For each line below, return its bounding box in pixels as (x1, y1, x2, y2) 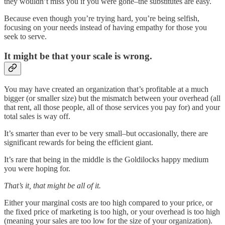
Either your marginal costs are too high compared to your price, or (4, 198, 212, 207)
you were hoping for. (4, 164, 70, 173)
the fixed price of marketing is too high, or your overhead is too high (4, 207, 220, 216)
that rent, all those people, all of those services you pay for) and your (4, 102, 220, 111)
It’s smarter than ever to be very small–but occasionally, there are (4, 129, 208, 138)
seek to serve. (4, 32, 47, 41)
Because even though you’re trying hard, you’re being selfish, (4, 14, 199, 23)
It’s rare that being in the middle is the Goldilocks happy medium (4, 155, 208, 164)
